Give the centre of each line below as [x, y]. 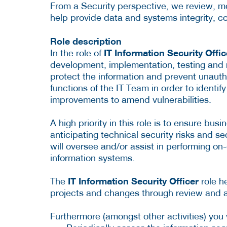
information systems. [92, 158]
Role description [86, 41]
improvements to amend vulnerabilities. [131, 100]
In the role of [77, 53]
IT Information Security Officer [133, 181]
